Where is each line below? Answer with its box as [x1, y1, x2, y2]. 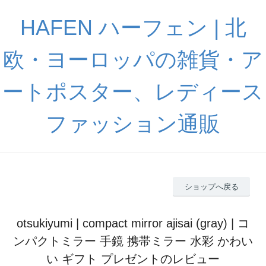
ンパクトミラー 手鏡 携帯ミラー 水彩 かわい [13, 234, 253, 248]
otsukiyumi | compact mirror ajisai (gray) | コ [17, 216, 249, 230]
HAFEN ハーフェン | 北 [20, 15, 246, 40]
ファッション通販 [46, 112, 220, 136]
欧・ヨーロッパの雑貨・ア [3, 47, 263, 72]
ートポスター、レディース [2, 80, 264, 104]
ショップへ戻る [184, 182, 239, 191]
